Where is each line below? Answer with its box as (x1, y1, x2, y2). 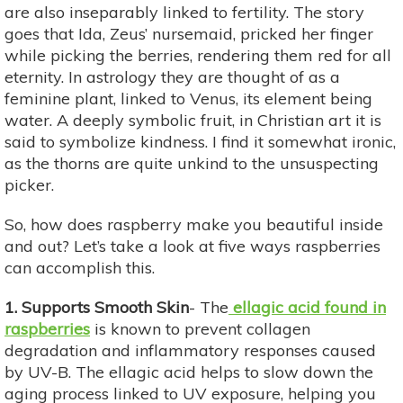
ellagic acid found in (228, 296, 386, 318)
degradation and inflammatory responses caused (4, 339, 376, 361)
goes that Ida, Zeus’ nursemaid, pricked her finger (4, 22, 373, 44)
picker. (4, 174, 54, 195)
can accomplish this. (4, 256, 155, 278)
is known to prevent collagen (90, 318, 310, 339)
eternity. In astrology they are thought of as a (4, 66, 340, 87)
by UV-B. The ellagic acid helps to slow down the (4, 361, 373, 382)
